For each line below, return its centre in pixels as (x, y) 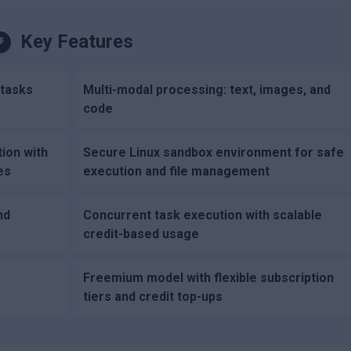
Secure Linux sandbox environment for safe (214, 152)
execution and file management (177, 171)
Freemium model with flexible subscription (209, 277)
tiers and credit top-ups (153, 296)
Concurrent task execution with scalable (203, 215)
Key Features (77, 41)
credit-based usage (141, 233)
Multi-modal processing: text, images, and (207, 89)
